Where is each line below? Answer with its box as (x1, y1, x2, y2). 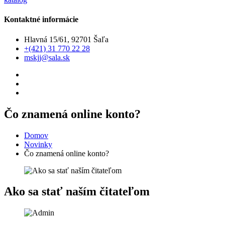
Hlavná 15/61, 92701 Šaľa (24, 35, 108, 44)
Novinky (24, 140, 52, 149)
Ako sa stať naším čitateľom (4, 185, 150, 198)
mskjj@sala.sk (24, 53, 70, 62)
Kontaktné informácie (4, 15, 78, 24)
